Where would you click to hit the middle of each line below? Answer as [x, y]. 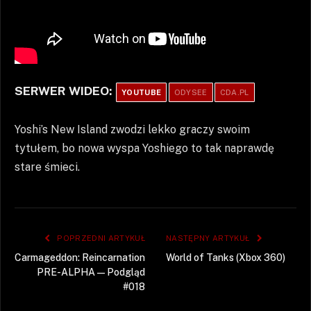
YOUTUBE [142, 92]
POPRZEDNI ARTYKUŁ [100, 238]
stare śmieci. [47, 167]
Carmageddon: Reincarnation [80, 258]
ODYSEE [191, 92]
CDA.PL [234, 92]
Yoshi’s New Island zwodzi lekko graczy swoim [132, 130]
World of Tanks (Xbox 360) [226, 258]
